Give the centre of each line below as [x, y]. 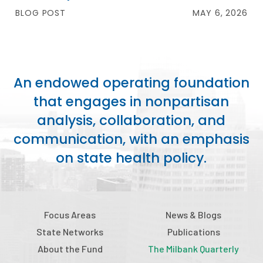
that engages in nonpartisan [131, 102]
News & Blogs [193, 215]
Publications [193, 232]
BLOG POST [41, 13]
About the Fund [70, 249]
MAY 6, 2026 [220, 13]
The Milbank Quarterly [193, 249]
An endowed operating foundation [131, 83]
